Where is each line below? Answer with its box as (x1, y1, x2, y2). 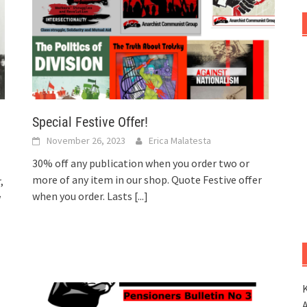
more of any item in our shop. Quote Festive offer (32, 173, 262, 187)
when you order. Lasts (32, 189, 135, 204)
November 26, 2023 (47, 134, 126, 147)
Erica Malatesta (149, 134, 212, 147)
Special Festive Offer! (32, 114, 149, 131)
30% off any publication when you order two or (32, 156, 250, 171)
